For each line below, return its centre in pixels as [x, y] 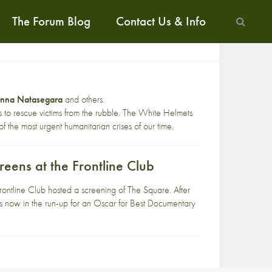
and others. [84, 99]
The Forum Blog [52, 21]
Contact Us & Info [161, 21]
